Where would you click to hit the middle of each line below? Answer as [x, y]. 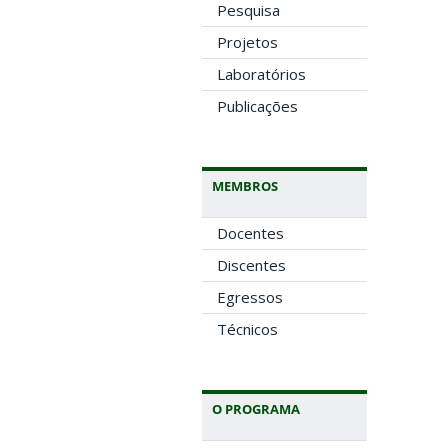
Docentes [250, 233]
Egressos [250, 297]
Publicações [257, 106]
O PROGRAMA [256, 409]
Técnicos [247, 329]
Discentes [251, 265]
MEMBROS [245, 186]
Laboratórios [261, 74]
